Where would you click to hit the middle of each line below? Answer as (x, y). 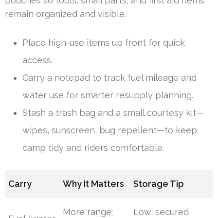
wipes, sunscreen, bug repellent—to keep (110, 130)
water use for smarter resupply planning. (108, 95)
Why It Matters (94, 184)
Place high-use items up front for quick (104, 43)
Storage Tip (159, 184)
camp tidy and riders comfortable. (93, 148)
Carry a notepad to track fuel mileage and (109, 78)
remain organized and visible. (65, 14)
